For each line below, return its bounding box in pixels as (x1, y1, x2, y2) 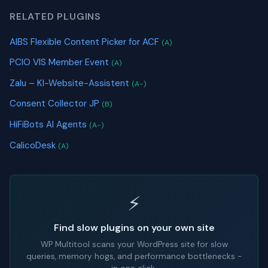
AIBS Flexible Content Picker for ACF (10, 35, 162, 48)
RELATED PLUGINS (10, 10, 101, 23)
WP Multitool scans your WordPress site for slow (40, 239, 228, 250)
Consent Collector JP (10, 98, 102, 110)
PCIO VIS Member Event (10, 56, 111, 69)
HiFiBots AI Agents (10, 118, 89, 131)
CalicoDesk (10, 139, 58, 151)
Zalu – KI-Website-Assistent (10, 77, 132, 89)
